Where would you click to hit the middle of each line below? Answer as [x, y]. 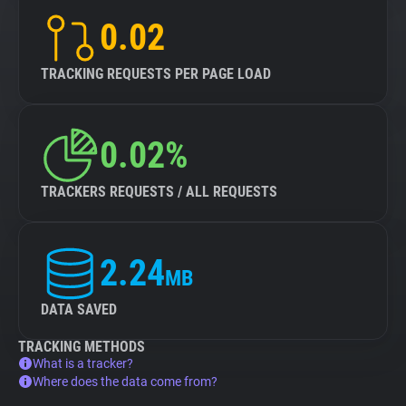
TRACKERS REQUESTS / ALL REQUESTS [159, 192]
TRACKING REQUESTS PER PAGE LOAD [156, 74]
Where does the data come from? [125, 382]
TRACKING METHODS [82, 347]
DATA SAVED [79, 309]
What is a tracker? [83, 363]
